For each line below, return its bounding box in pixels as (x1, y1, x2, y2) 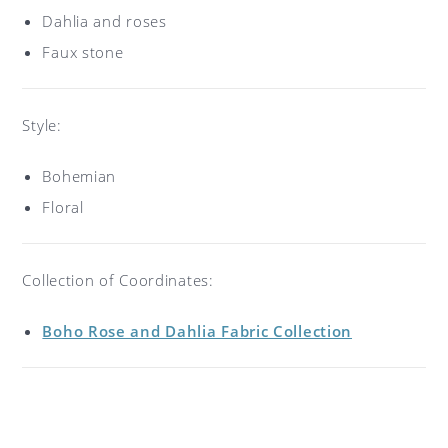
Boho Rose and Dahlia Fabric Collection (42, 321, 353, 342)
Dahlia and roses (42, 11, 167, 32)
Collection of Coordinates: (22, 270, 214, 291)
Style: (22, 115, 62, 136)
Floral (42, 197, 84, 218)
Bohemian (42, 166, 117, 187)
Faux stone (42, 42, 124, 63)
